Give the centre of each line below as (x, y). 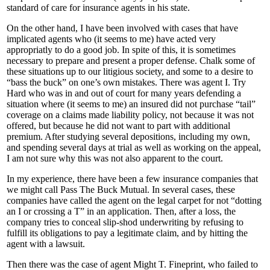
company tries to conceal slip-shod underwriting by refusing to (125, 222)
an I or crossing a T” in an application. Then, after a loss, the (121, 212)
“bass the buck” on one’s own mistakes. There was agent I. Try (126, 83)
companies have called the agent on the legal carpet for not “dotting (134, 201)
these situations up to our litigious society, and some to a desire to (130, 72)
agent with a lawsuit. (46, 244)
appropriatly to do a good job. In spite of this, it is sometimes (121, 50)
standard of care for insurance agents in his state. (98, 8)
